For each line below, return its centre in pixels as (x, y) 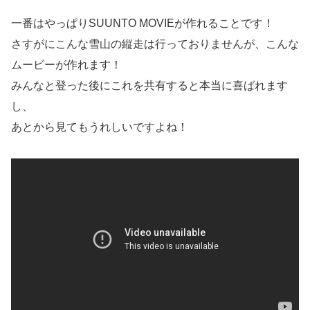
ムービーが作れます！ (66, 64)
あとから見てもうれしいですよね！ (100, 127)
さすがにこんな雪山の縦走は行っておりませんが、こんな (155, 44)
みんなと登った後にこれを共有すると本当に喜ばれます (149, 85)
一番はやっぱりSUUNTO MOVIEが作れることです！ (143, 23)
